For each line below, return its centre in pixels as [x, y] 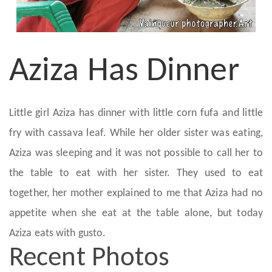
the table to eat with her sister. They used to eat [136, 173]
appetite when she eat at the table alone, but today [136, 213]
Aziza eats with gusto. [58, 233]
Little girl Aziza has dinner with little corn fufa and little [136, 113]
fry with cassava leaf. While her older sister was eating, [136, 133]
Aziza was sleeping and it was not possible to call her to [136, 153]
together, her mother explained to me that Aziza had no [136, 193]
